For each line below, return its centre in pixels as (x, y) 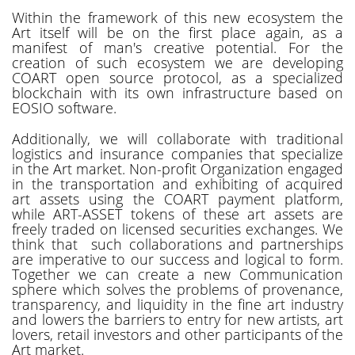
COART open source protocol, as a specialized (177, 77)
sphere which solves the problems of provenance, (177, 289)
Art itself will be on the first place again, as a (177, 32)
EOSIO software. (64, 107)
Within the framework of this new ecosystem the (177, 17)
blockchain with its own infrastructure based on (177, 92)
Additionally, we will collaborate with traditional (177, 138)
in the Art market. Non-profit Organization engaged (177, 168)
